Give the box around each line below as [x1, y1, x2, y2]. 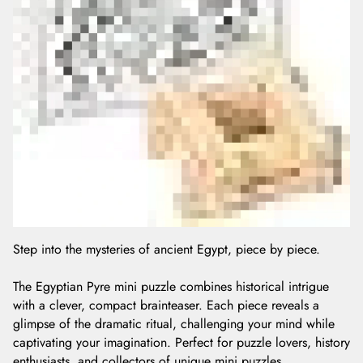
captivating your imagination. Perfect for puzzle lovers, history [13, 333, 350, 352]
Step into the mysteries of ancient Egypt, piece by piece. [13, 240, 320, 258]
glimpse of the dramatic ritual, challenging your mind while [13, 314, 335, 333]
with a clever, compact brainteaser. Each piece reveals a [13, 296, 319, 314]
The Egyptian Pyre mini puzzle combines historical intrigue [13, 277, 329, 296]
